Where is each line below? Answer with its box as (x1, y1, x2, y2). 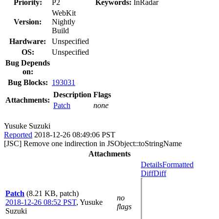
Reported (4, 130, 32, 139)
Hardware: (9, 37, 46, 45)
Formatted (162, 160, 194, 169)
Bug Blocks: (7, 78, 48, 87)
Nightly (52, 17, 75, 26)
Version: (14, 17, 42, 26)
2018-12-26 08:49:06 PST (34, 130, 115, 139)
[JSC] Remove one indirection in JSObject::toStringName (4, 139, 182, 148)
